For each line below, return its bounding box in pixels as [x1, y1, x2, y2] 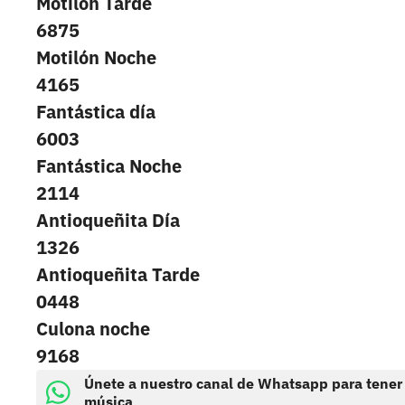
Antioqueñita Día [36, 208, 180, 233]
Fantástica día [36, 99, 155, 125]
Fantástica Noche [36, 154, 182, 179]
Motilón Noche [36, 45, 156, 71]
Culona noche [36, 316, 150, 342]
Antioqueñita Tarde [36, 262, 200, 287]
